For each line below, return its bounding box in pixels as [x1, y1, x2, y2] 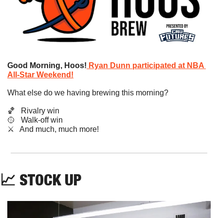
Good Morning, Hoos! [7, 61, 87, 70]
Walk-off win [15, 115, 63, 124]
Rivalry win [15, 106, 59, 115]
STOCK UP [19, 170, 81, 189]
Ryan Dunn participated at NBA [89, 61, 204, 70]
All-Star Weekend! [7, 70, 73, 79]
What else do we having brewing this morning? [7, 88, 168, 97]
